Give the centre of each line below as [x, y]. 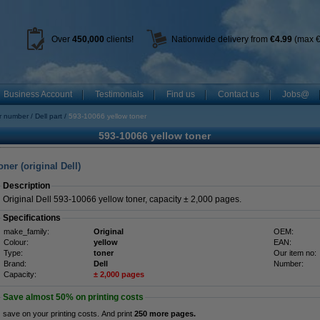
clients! [119, 39]
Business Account [38, 94]
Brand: [15, 264]
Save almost [29, 297]
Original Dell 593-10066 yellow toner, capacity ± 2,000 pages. [122, 199]
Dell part [49, 116]
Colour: [16, 242]
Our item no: [295, 253]
